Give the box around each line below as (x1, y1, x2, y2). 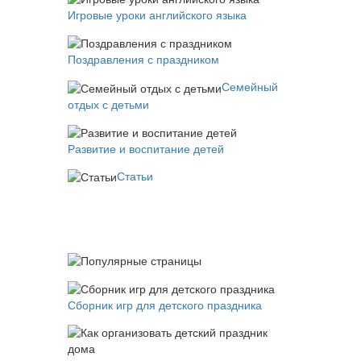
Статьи (116, 170, 153, 184)
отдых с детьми (67, 98, 149, 111)
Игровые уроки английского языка (67, 9, 247, 23)
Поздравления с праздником (67, 53, 219, 67)
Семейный (221, 81, 278, 94)
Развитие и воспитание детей (67, 143, 224, 156)
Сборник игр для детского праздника (67, 298, 262, 312)
